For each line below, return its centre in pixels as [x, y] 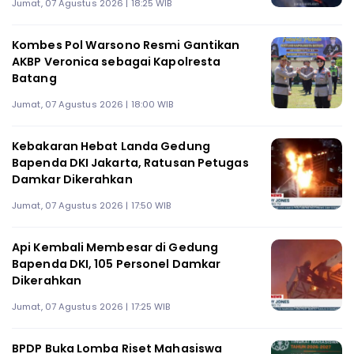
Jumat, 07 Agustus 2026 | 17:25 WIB [91, 307]
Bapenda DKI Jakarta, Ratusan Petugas [130, 162]
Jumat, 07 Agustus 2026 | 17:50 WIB [92, 206]
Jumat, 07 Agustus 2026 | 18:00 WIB [93, 105]
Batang [34, 78]
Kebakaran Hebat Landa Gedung [111, 146]
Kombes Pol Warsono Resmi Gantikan [126, 45]
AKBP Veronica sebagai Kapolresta [117, 61]
